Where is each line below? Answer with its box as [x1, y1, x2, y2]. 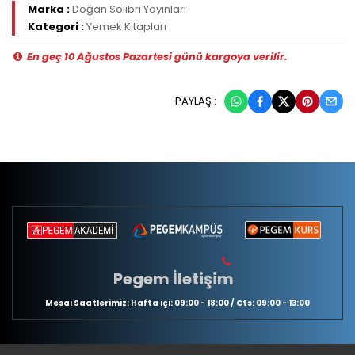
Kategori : [28, 19, 86, 35]
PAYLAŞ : [175, 94, 216, 109]
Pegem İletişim [113, 268, 234, 291]
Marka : [28, 2, 72, 17]
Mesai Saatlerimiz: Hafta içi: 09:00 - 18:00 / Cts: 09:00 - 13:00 [45, 297, 310, 310]
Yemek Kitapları [86, 19, 166, 35]
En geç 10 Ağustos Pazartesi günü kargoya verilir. [25, 49, 288, 65]
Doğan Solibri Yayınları [72, 2, 186, 17]
